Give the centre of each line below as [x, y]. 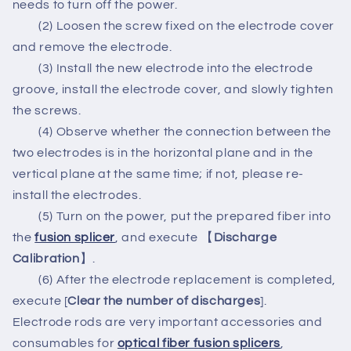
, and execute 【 [165, 238]
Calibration [46, 259]
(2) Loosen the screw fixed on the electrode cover [173, 26]
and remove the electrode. [92, 47]
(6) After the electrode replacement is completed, [174, 280]
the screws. [47, 111]
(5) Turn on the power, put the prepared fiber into [172, 217]
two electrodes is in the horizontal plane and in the [163, 153]
